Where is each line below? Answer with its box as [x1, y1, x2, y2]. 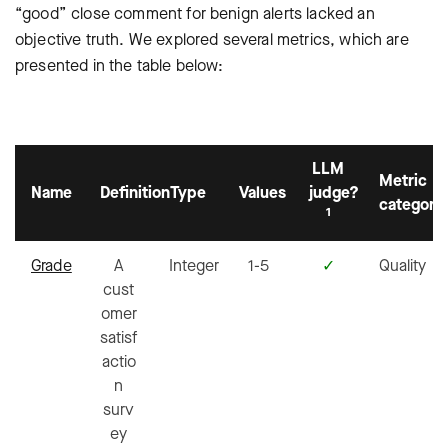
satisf [100, 326, 137, 348]
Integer [169, 254, 219, 276]
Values [239, 181, 286, 203]
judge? [309, 181, 359, 203]
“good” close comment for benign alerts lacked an [15, 2, 375, 24]
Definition [100, 181, 170, 203]
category [379, 193, 444, 215]
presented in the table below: [15, 54, 224, 76]
